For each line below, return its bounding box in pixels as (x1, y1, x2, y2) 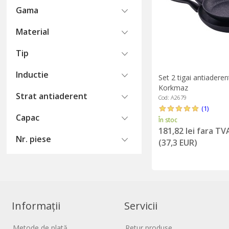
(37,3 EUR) (158, 136, 197, 148)
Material (16, 26, 50, 37)
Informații (12, 199, 61, 213)
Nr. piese (16, 133, 52, 145)
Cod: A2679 (158, 93, 187, 101)
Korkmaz (158, 82, 188, 93)
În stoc (158, 115, 177, 124)
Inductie (16, 69, 49, 80)
